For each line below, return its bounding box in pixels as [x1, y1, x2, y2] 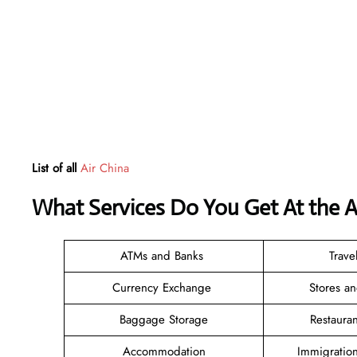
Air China [80, 159, 129, 177]
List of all [32, 159, 80, 177]
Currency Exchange [112, 278, 215, 296]
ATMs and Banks [120, 246, 207, 265]
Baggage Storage [120, 310, 208, 328]
